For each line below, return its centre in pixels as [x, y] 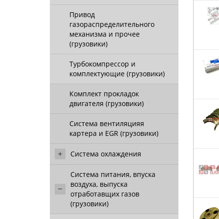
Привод [82, 14]
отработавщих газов [105, 194]
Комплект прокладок [104, 94]
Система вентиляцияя [107, 123]
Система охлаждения [106, 154]
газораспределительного [112, 24]
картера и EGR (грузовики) [114, 133]
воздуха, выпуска [99, 184]
